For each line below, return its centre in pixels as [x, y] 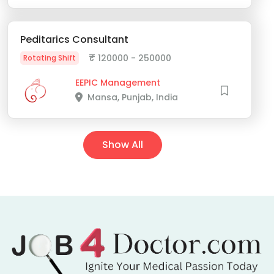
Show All [122, 145]
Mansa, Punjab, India [132, 98]
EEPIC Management [117, 83]
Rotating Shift [50, 58]
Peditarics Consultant [74, 40]
